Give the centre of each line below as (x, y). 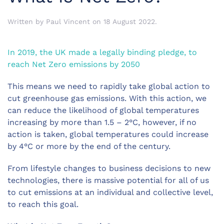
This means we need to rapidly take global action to (109, 86)
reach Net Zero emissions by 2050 (76, 64)
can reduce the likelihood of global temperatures (103, 110)
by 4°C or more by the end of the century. (89, 146)
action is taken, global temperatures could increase (108, 134)
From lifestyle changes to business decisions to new (109, 168)
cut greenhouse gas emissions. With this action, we (107, 98)
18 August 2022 (129, 22)
